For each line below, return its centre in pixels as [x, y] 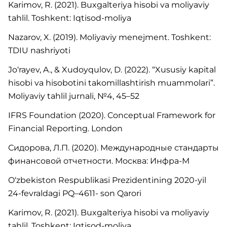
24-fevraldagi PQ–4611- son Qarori [75, 193]
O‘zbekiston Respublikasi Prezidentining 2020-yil [107, 180]
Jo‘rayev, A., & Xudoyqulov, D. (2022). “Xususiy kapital [112, 70]
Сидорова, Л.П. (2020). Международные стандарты [113, 148]
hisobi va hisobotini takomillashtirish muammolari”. [111, 83]
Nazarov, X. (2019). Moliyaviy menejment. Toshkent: [109, 37]
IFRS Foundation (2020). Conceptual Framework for [112, 115]
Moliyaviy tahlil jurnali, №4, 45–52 [74, 96]
